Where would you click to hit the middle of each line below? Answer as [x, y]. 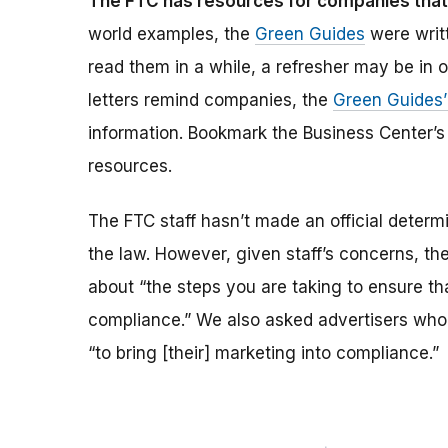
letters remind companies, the [210, 100]
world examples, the [171, 34]
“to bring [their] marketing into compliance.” [263, 353]
